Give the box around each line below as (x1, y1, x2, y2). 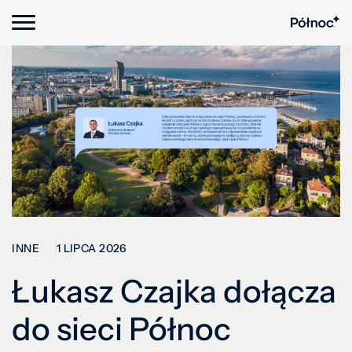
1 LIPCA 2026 (56, 240, 127, 255)
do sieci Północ (12, 309, 231, 348)
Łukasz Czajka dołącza (12, 271, 336, 310)
